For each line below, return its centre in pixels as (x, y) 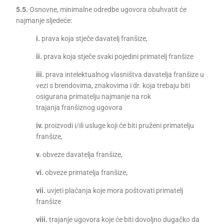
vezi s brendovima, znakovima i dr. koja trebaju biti (113, 85)
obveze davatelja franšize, (82, 154)
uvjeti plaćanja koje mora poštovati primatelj (114, 190)
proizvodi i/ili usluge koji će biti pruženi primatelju (119, 125)
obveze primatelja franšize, (86, 172)
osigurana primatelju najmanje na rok (94, 96)
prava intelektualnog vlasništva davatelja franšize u (124, 74)
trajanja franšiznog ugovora (79, 107)
